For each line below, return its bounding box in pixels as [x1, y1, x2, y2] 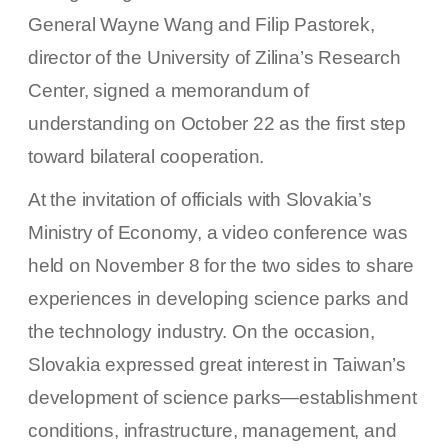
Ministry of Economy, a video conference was [28, 222, 408, 244]
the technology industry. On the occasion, [28, 321, 375, 343]
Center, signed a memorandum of [28, 80, 309, 102]
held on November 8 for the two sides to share [28, 255, 414, 277]
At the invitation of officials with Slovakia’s [28, 189, 372, 211]
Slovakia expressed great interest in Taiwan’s [28, 354, 406, 376]
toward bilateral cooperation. [28, 146, 265, 168]
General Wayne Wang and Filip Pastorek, [28, 14, 375, 36]
